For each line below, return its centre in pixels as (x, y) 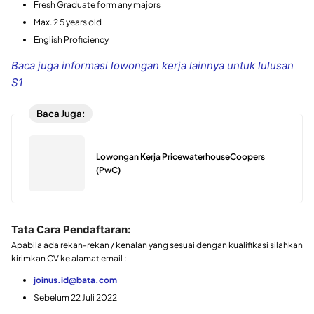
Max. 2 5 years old (68, 22)
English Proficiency (71, 39)
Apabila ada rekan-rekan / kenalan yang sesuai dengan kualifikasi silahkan (157, 245)
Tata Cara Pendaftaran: (71, 229)
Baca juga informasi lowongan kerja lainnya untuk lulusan (152, 65)
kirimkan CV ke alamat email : (69, 258)
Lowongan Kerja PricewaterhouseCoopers (180, 157)
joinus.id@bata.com (75, 280)
